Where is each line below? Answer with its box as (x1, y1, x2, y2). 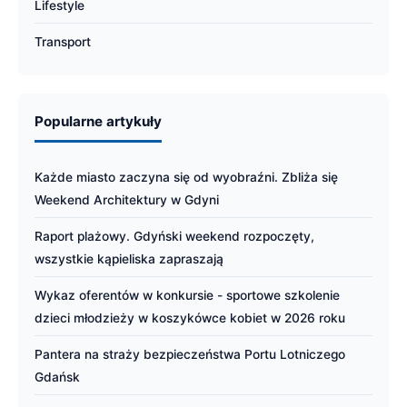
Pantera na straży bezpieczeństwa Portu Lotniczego (35, 346, 345, 362)
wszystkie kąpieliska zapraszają (35, 251, 223, 266)
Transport (35, 34, 91, 49)
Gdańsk (35, 369, 80, 384)
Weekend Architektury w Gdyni (35, 192, 219, 207)
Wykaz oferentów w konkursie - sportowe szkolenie (35, 287, 340, 303)
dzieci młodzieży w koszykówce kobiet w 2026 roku (35, 310, 345, 325)
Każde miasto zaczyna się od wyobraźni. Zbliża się (35, 169, 338, 184)
